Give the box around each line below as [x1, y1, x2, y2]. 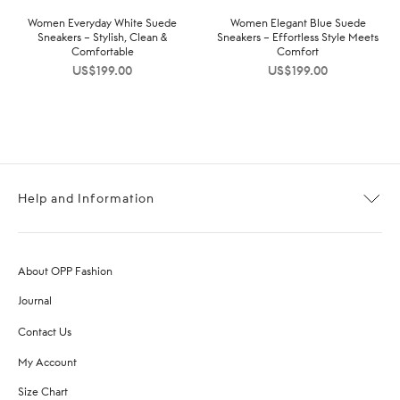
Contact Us [18, 324, 71, 338]
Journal [18, 294, 52, 308]
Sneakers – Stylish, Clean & [37, 29, 167, 44]
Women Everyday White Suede [28, 15, 177, 29]
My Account [18, 354, 77, 369]
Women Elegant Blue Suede [229, 15, 366, 29]
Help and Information [18, 190, 154, 205]
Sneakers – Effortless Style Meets [217, 29, 379, 44]
